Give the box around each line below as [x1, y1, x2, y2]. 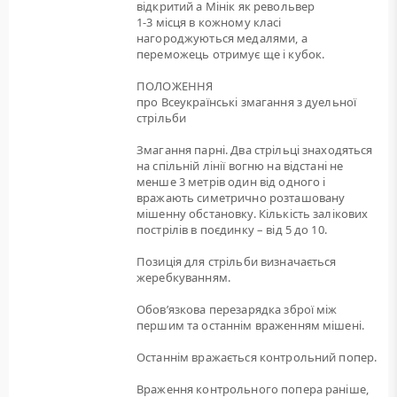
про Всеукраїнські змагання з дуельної [136, 94, 357, 110]
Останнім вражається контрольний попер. [136, 349, 378, 365]
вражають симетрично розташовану [136, 190, 346, 206]
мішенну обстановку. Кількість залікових [136, 206, 369, 222]
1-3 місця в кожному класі [136, 14, 282, 30]
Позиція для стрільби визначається [136, 253, 337, 269]
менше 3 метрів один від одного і [136, 174, 326, 190]
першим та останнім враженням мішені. [136, 317, 365, 333]
